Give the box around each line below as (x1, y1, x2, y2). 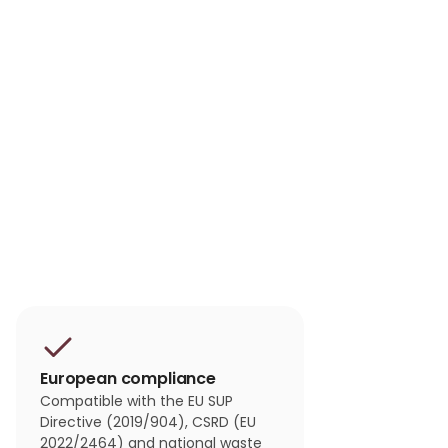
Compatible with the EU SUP (40, 391, 233, 412)
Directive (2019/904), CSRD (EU (40, 412, 256, 433)
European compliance (40, 367, 216, 391)
